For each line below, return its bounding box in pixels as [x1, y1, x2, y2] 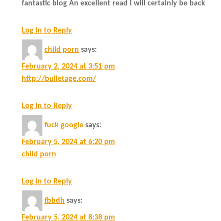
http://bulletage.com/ [22, 74, 96, 83]
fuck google [44, 121, 83, 129]
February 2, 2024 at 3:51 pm [22, 62, 115, 71]
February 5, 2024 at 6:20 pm [22, 138, 115, 146]
